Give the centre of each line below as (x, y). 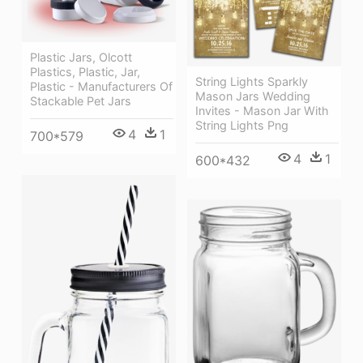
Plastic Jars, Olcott (81, 58)
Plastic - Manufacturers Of (101, 87)
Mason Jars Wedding (253, 96)
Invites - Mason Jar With (262, 110)
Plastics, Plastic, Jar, (85, 72)
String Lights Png (242, 125)
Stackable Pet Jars (81, 101)
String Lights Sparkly (252, 81)
